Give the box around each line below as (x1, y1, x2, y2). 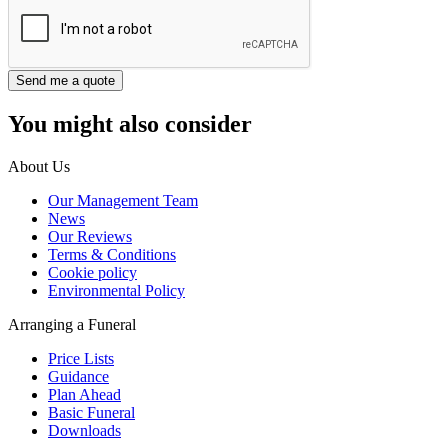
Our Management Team (48, 191, 198, 209)
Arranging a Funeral (8, 315, 136, 333)
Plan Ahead (48, 385, 121, 403)
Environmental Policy (48, 281, 185, 299)
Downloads (48, 421, 121, 439)
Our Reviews (48, 227, 132, 245)
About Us (8, 157, 70, 175)
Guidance (48, 367, 109, 385)
